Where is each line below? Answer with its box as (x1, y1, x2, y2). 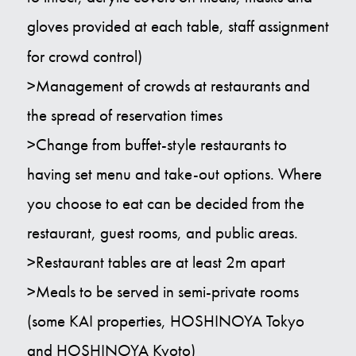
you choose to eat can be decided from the (26, 193, 304, 215)
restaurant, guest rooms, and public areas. (26, 222, 298, 244)
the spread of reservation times (26, 105, 222, 126)
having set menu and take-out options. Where (26, 164, 322, 185)
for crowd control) (26, 46, 146, 68)
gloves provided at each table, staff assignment (26, 16, 329, 37)
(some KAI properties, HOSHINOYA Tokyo (26, 311, 304, 332)
